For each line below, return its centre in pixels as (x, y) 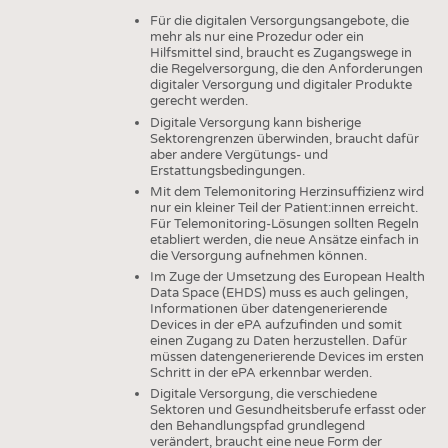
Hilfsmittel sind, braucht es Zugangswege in (280, 53)
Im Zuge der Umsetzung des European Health (287, 276)
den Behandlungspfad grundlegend (257, 426)
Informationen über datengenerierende (268, 308)
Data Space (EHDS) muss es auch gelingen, (278, 292)
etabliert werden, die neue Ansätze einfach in (284, 239)
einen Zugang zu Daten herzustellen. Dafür (278, 340)
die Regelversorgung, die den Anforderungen (286, 69)
